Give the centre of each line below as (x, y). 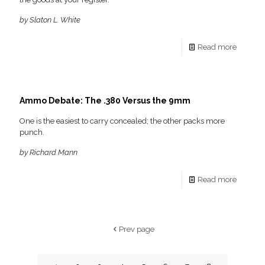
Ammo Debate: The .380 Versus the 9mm (105, 101)
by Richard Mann (49, 153)
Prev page (136, 230)
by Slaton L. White (50, 20)
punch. (32, 132)
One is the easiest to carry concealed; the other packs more (122, 121)
